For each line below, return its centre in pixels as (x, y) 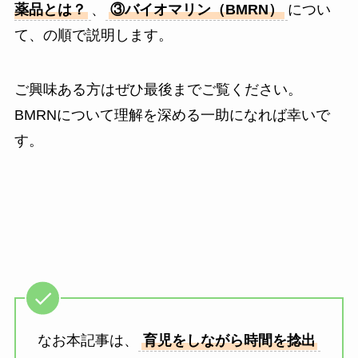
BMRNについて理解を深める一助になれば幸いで (172, 115)
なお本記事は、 (88, 341)
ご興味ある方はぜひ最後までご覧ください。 (158, 89)
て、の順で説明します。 (93, 35)
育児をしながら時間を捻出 (229, 341)
